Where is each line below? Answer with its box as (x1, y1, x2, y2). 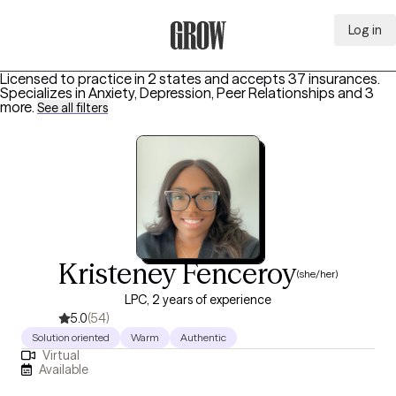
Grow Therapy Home (169, 50, 301, 68)
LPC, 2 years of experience (125, 292, 271, 308)
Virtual (42, 347, 80, 364)
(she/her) (297, 266, 338, 280)
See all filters (37, 100, 108, 116)
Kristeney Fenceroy (58, 256, 297, 291)
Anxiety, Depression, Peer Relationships (88, 84, 335, 102)
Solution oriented (32, 331, 110, 344)
